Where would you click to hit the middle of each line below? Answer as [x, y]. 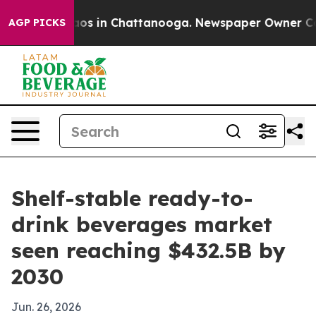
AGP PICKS [37, 23]
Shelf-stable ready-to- [132, 198]
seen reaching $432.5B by [148, 250]
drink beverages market [142, 224]
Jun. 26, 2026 [46, 307]
